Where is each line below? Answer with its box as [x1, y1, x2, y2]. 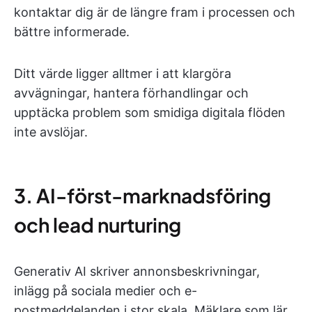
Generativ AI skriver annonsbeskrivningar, [14, 264, 260, 279]
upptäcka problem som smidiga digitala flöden [14, 105, 286, 120]
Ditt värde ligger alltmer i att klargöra [14, 66, 231, 81]
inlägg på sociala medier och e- [14, 283, 197, 298]
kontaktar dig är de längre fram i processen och [14, 5, 295, 19]
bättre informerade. [14, 24, 130, 39]
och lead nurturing [14, 212, 181, 237]
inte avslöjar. [14, 125, 88, 139]
